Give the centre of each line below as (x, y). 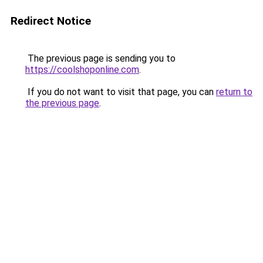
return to (234, 92)
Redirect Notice (51, 21)
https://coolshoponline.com (82, 70)
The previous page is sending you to (100, 58)
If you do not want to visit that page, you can (121, 92)
